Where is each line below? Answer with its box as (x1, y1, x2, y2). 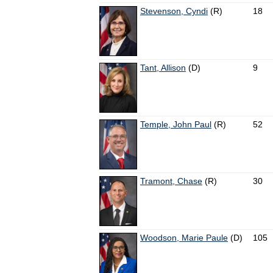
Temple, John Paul (140, 119, 211, 130)
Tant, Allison (140, 63, 186, 73)
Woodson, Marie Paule (140, 233, 228, 243)
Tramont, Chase (140, 176, 202, 186)
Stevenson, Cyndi (140, 6, 208, 16)
